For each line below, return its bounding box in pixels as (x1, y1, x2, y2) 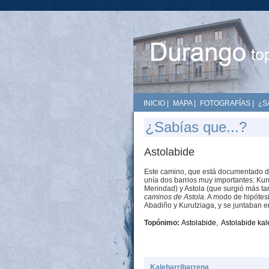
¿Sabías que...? (145, 119, 247, 135)
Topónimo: (144, 219, 181, 227)
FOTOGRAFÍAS (200, 99, 250, 107)
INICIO (144, 99, 165, 107)
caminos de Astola (144, 193, 204, 201)
